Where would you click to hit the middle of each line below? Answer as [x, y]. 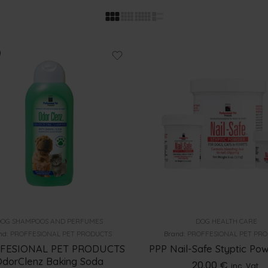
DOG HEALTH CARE [227, 221]
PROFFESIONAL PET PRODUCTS [61, 233]
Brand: [176, 233]
